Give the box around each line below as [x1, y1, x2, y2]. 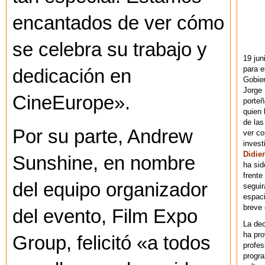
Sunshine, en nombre [12, 153, 195, 174]
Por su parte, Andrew [12, 126, 193, 148]
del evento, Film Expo [12, 206, 198, 228]
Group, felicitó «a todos [12, 232, 211, 254]
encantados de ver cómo [12, 12, 224, 34]
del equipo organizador [12, 179, 208, 201]
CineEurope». [12, 92, 130, 114]
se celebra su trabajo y [12, 39, 207, 61]
